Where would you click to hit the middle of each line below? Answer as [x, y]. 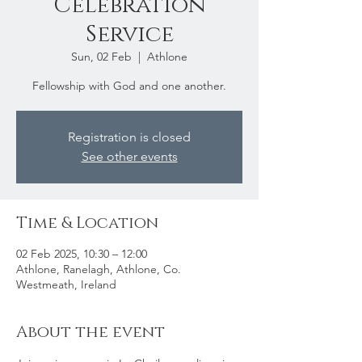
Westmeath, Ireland [66, 284]
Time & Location [87, 223]
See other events [129, 156]
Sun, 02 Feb [101, 57]
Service [129, 34]
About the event [90, 332]
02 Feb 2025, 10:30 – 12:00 [82, 254]
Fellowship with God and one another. [129, 86]
